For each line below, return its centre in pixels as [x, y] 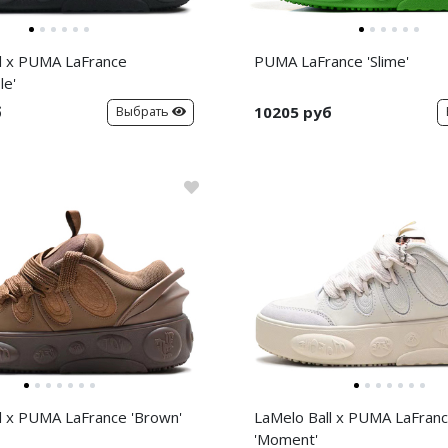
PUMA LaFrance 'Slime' [331, 61]
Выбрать [142, 112]
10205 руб [293, 112]
